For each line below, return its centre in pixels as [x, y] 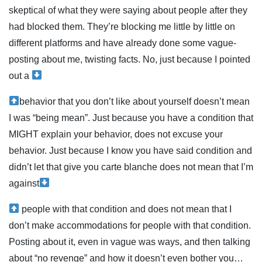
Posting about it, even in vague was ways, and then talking [130, 242]
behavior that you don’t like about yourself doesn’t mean [135, 101]
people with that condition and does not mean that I [126, 209]
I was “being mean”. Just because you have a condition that [131, 118]
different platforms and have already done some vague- [123, 43]
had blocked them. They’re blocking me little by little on [122, 26]
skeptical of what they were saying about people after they [128, 10]
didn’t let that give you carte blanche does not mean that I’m [131, 167]
